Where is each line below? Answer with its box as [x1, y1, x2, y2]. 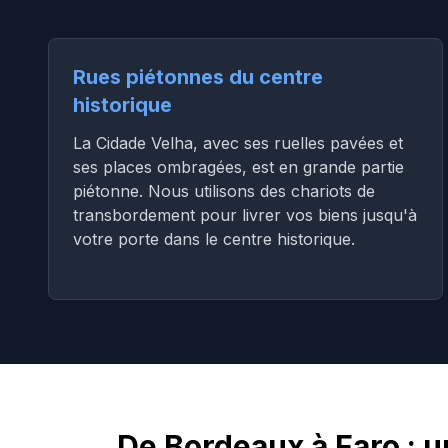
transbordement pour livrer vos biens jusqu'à [73, 205, 417, 225]
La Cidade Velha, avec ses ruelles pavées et [73, 133, 403, 153]
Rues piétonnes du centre [73, 65, 323, 89]
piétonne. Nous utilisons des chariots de [73, 181, 375, 201]
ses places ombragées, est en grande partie [73, 157, 404, 177]
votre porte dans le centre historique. [73, 229, 355, 249]
